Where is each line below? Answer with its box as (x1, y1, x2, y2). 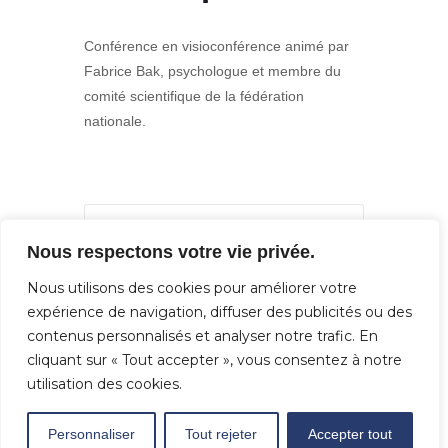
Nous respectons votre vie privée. (27, 242, 315, 262)
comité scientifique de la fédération (84, 88, 304, 105)
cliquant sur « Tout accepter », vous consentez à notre (27, 351, 402, 369)
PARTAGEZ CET (166, 245, 282, 263)
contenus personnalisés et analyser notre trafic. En (27, 327, 378, 345)
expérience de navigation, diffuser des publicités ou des (27, 303, 412, 321)
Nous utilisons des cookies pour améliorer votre (27, 279, 357, 297)
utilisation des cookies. (27, 375, 182, 393)
